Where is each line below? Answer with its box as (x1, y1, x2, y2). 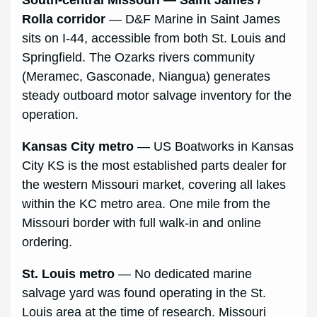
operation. (22, 108, 79, 122)
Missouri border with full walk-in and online (22, 216, 262, 231)
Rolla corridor (22, 12, 106, 27)
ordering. (22, 235, 73, 250)
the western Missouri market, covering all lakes (22, 178, 287, 192)
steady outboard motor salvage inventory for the (22, 88, 292, 103)
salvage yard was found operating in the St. (22, 286, 267, 301)
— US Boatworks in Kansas (134, 139, 294, 154)
